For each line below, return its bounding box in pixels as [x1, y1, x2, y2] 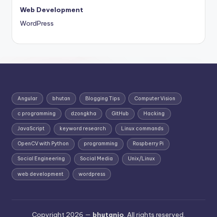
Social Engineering [17, 155, 65, 162]
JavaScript [17, 125, 45, 132]
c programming [17, 110, 56, 117]
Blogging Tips [85, 95, 120, 102]
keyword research [59, 125, 106, 132]
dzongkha [70, 110, 96, 117]
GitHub [111, 110, 129, 117]
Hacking [143, 110, 165, 117]
